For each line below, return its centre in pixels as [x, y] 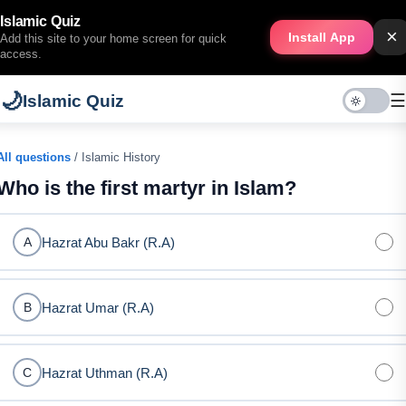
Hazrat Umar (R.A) [98, 307]
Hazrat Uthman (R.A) [105, 372]
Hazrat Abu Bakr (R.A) [108, 242]
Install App [322, 37]
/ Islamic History [116, 157]
